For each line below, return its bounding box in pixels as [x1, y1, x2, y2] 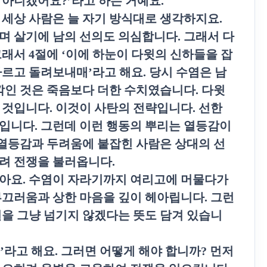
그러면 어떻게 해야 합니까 [61, 244, 201, 257]
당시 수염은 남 [149, 66, 226, 79]
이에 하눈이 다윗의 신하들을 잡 [66, 48, 232, 61]
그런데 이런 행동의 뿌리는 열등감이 [41, 119, 231, 132]
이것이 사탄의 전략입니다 [55, 101, 193, 114]
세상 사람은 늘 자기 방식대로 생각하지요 [2, 12, 219, 25]
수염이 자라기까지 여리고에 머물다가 [29, 173, 228, 186]
